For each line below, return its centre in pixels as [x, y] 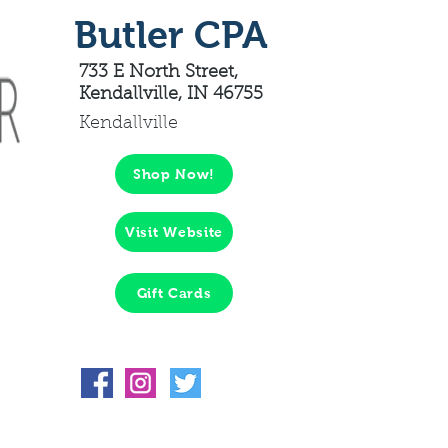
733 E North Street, [158, 73]
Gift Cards [174, 293]
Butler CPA [171, 35]
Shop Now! [174, 174]
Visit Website [174, 232]
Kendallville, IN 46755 [171, 95]
